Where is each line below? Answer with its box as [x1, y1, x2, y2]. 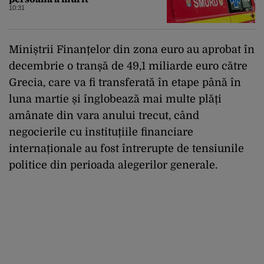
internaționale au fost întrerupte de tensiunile [9, 142, 244, 154]
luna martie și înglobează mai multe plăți [9, 93, 222, 105]
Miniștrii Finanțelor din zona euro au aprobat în [9, 43, 255, 55]
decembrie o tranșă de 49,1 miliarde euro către [9, 60, 247, 72]
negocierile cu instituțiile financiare [9, 126, 193, 138]
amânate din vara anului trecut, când [9, 109, 199, 121]
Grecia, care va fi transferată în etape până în [9, 76, 241, 88]
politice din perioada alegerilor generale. [9, 159, 217, 171]
